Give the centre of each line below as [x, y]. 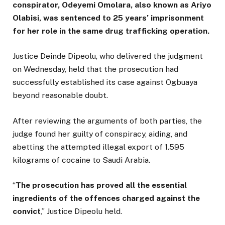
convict [27, 211]
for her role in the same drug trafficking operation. [111, 31]
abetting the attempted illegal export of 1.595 [98, 147]
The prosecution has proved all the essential [101, 185]
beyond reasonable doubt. [60, 95]
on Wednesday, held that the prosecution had [95, 69]
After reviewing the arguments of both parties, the [107, 121]
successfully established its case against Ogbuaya [105, 82]
